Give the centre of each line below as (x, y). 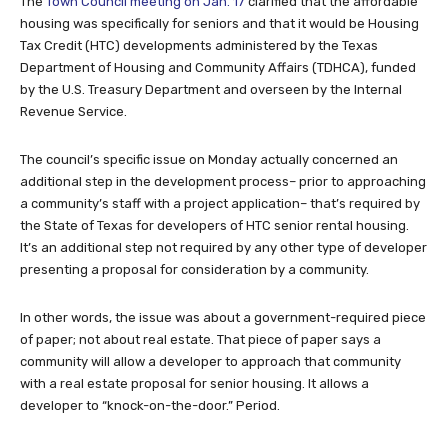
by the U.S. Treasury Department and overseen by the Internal (211, 90)
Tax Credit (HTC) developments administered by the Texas (199, 46)
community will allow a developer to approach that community (210, 362)
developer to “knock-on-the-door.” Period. (150, 406)
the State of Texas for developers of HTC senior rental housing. (214, 226)
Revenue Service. (73, 112)
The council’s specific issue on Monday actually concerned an (209, 160)
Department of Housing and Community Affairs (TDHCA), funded (218, 68)
